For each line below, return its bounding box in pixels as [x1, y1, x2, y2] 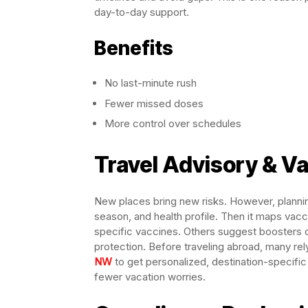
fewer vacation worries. [94, 270, 206, 284]
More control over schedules [104, 117, 241, 131]
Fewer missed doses [104, 96, 203, 110]
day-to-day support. [94, 5, 189, 19]
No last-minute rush [104, 76, 197, 90]
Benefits [94, 36, 173, 60]
